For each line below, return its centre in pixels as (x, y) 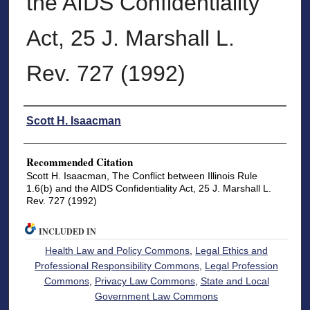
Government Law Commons (157, 296)
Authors (40, 117)
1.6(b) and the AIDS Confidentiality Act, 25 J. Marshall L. (148, 189)
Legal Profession (242, 265)
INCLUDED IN (68, 231)
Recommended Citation (79, 162)
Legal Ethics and (232, 250)
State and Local (235, 281)
